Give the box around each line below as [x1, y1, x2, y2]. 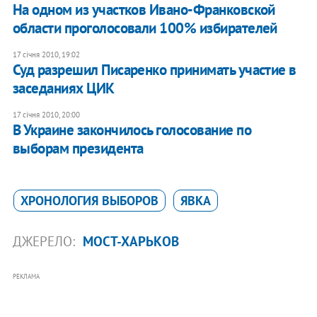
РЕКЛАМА [12, 272, 40, 280]
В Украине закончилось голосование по [12, 120, 252, 139]
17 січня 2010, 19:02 [12, 49, 80, 59]
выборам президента [12, 138, 144, 158]
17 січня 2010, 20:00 [12, 109, 80, 120]
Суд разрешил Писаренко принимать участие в [12, 59, 296, 79]
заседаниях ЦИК [12, 78, 115, 98]
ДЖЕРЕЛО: [12, 232, 79, 250]
